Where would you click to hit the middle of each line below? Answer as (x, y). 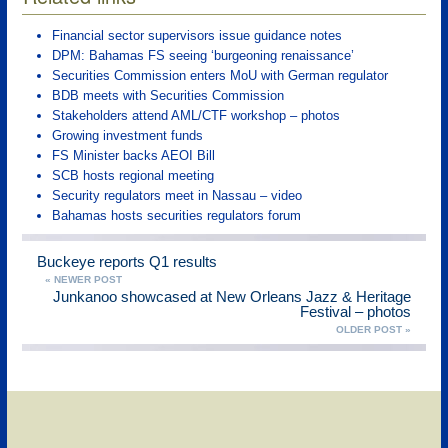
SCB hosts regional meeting (133, 175)
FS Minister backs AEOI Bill (133, 155)
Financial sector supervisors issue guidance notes (197, 35)
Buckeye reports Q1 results (127, 261)
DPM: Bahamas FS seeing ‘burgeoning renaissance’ (203, 55)
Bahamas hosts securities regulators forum (176, 215)
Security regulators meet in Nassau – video (177, 195)
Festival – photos (355, 311)
